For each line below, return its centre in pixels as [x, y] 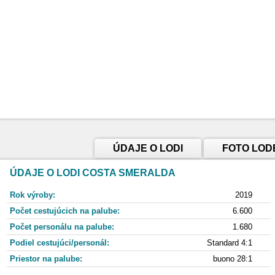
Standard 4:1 [230, 243]
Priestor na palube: [46, 259]
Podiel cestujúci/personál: [60, 243]
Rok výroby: [33, 195]
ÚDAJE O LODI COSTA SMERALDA [93, 173]
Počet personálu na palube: [62, 227]
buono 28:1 [233, 259]
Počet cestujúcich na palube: [65, 211]
